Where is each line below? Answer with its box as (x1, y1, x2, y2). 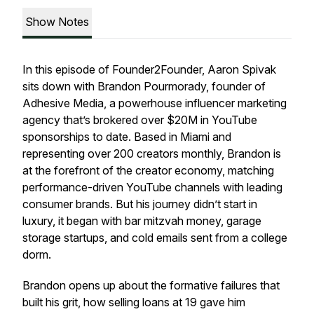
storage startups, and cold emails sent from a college (22, 231, 287, 245)
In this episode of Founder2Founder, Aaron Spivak (22, 62, 276, 76)
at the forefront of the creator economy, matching (22, 163, 274, 177)
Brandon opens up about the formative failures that (22, 278, 280, 292)
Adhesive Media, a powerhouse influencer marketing (22, 96, 287, 110)
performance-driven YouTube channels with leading (22, 180, 282, 194)
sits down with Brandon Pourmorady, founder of (22, 79, 266, 93)
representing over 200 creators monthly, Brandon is (22, 146, 281, 161)
